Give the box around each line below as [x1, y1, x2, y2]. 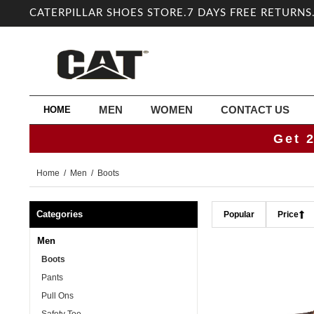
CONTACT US [221, 104, 289, 116]
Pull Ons [37, 292, 74, 300]
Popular [224, 210, 254, 219]
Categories [36, 209, 83, 219]
